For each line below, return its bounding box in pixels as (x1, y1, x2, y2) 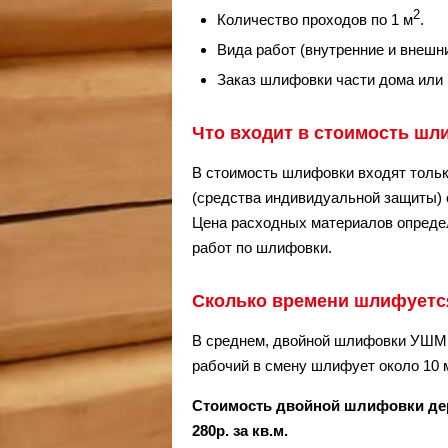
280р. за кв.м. (192, 422, 288, 439)
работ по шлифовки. (192, 239, 332, 256)
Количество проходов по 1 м (217, 11, 413, 28)
